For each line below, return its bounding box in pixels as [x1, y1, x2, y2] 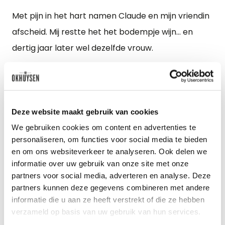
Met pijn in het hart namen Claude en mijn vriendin [12, 10, 209, 22]
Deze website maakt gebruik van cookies [12, 107, 159, 116]
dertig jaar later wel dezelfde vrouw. [12, 42, 153, 54]
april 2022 [12, 90, 51, 102]
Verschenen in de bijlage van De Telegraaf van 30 [12, 74, 210, 86]
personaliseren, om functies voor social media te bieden [12, 135, 207, 144]
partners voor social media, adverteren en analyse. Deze [12, 171, 211, 180]
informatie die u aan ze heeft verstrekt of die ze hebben [12, 195, 204, 204]
